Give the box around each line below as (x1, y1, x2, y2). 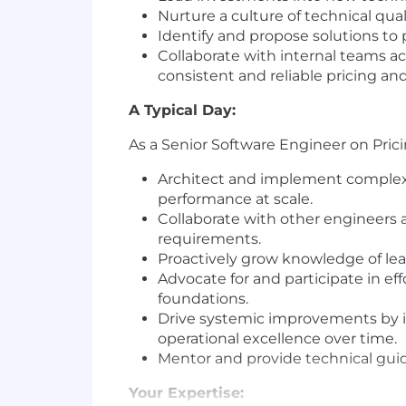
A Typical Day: (129, 101, 240, 119)
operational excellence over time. (158, 330, 397, 347)
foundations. (158, 290, 248, 307)
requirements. (158, 230, 261, 247)
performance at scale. (158, 190, 313, 208)
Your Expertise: (129, 384, 244, 401)
